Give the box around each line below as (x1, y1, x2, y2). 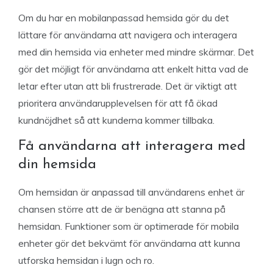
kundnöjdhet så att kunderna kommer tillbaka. (18, 114, 214, 126)
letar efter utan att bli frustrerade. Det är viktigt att (18, 80, 237, 92)
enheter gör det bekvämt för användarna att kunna (18, 237, 240, 249)
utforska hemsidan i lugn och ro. (18, 254, 157, 266)
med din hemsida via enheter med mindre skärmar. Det (18, 46, 254, 58)
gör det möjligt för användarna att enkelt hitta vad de (18, 63, 249, 75)
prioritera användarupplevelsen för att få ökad (18, 97, 218, 109)
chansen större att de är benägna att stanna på (18, 203, 225, 215)
